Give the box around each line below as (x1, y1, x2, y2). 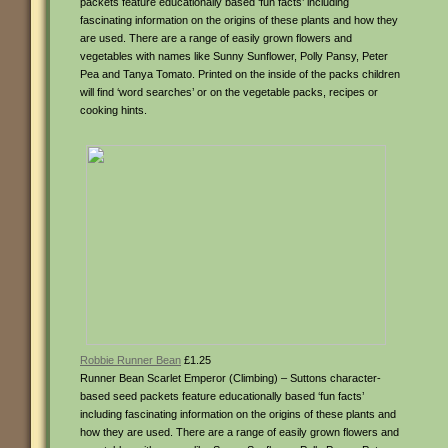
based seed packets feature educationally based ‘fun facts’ (80, 390, 364, 402)
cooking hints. (80, 104, 147, 116)
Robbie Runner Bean (80, 354, 181, 366)
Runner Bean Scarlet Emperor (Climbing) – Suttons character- (80, 372, 381, 384)
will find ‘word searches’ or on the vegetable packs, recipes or (80, 86, 378, 98)
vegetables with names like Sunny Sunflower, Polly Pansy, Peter (80, 50, 388, 62)
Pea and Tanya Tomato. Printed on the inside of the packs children (80, 68, 400, 80)
